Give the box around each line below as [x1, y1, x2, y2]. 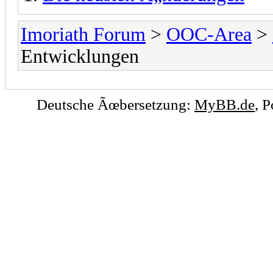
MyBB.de [194, 95, 255, 113]
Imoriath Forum [21, 23, 146, 45]
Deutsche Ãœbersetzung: [37, 95, 194, 113]
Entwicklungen [21, 45, 139, 67]
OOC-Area [166, 23, 252, 45]
